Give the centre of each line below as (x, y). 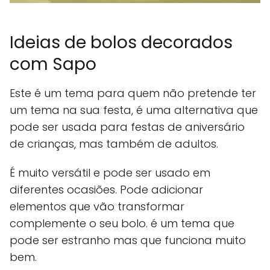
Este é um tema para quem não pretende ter (133, 93)
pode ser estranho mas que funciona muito (128, 240)
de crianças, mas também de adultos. (114, 143)
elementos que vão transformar (97, 206)
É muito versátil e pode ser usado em (110, 172)
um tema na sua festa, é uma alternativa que (134, 110)
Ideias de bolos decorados (121, 42)
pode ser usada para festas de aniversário (127, 127)
